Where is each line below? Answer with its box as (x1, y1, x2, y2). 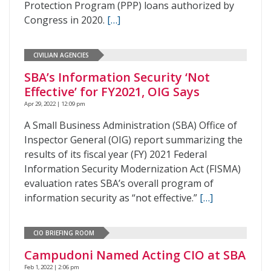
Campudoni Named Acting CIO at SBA (24, 247, 246, 263)
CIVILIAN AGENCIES (33, 50, 89, 59)
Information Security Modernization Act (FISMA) (24, 162, 241, 175)
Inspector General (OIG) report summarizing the (24, 133, 243, 146)
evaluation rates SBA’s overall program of (24, 177, 214, 190)
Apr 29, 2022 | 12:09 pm (24, 100, 85, 108)
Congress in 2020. (24, 13, 107, 27)
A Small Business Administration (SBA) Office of (24, 119, 237, 132)
